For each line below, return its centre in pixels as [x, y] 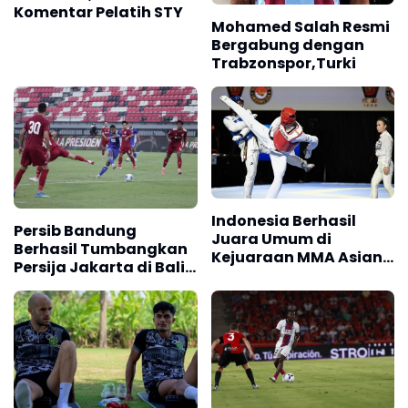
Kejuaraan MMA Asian [296, 257]
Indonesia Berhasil [283, 220]
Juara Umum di [271, 239]
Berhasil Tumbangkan [101, 250]
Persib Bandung [75, 231]
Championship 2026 [289, 275]
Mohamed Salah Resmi [300, 26]
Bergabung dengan [287, 45]
